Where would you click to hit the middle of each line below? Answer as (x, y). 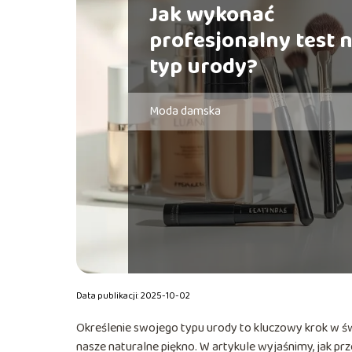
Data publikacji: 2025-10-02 (133, 295)
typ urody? (203, 67)
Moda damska (185, 111)
